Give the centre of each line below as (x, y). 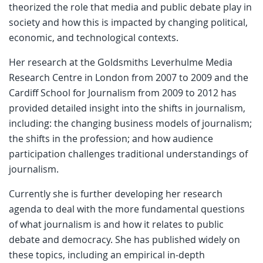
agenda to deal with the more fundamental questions (127, 209)
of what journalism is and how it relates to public (116, 224)
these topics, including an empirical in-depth (107, 254)
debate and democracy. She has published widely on (124, 239)
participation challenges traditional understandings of (128, 154)
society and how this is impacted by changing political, (128, 22)
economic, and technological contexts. (94, 37)
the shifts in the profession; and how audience (111, 138)
